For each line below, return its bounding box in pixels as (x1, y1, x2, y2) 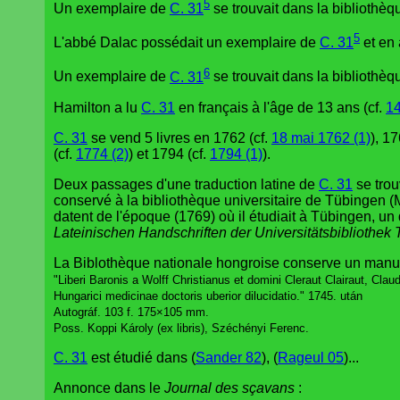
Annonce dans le (54, 379, 164, 396)
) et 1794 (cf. (129, 146, 210, 162)
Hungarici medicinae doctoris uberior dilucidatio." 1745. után (54, 288, 362, 303)
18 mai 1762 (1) (271, 129, 371, 146)
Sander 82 (196, 349, 262, 365)
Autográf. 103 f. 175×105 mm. (54, 304, 209, 319)
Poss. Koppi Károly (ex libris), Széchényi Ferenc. (54, 321, 309, 335)
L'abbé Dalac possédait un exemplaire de (54, 35, 320, 51)
